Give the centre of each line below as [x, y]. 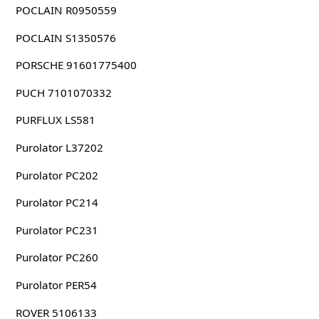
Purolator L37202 [59, 148]
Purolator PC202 [57, 175]
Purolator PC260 [57, 257]
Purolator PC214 [57, 203]
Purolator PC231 [57, 230]
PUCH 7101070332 [63, 92]
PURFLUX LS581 [55, 120]
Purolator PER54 [56, 284]
